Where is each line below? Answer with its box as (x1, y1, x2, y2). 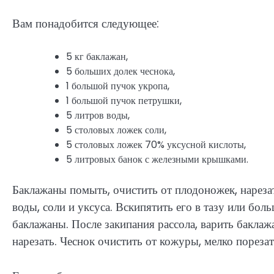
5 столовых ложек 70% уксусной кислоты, (66, 138, 246, 152)
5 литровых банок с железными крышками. (66, 152, 248, 167)
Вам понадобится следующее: (12, 15, 159, 32)
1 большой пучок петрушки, (66, 94, 182, 108)
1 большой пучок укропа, (66, 79, 169, 94)
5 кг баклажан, (66, 50, 128, 64)
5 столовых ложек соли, (66, 123, 166, 138)
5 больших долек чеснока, (66, 64, 175, 79)
